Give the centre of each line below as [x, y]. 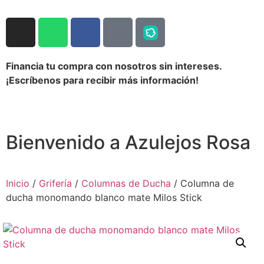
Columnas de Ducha [126, 184]
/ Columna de [202, 184]
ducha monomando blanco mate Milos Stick [104, 198]
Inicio [18, 184]
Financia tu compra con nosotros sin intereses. [114, 66]
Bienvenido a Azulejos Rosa [128, 143]
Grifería [55, 184]
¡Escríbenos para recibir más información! [102, 80]
